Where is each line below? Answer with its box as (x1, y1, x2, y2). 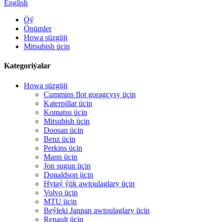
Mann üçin (44, 152, 77, 161)
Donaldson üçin (44, 170, 93, 179)
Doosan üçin (44, 125, 83, 134)
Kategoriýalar (4, 61, 51, 70)
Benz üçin (44, 134, 75, 143)
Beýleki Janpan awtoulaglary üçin (44, 206, 150, 215)
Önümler (24, 24, 52, 33)
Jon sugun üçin (44, 161, 91, 170)
